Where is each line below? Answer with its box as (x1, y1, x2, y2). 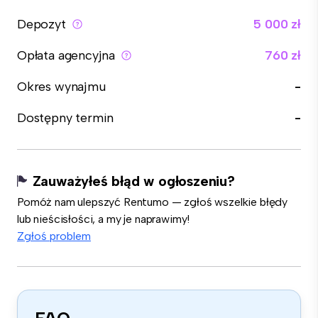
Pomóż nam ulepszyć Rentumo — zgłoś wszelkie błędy (17, 195, 288, 209)
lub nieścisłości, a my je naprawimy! (17, 212, 190, 226)
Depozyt (17, 16, 66, 32)
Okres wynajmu (17, 79, 106, 94)
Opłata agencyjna (17, 48, 116, 63)
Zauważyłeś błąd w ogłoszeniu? (32, 172, 235, 190)
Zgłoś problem (17, 229, 91, 243)
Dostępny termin (17, 110, 114, 126)
